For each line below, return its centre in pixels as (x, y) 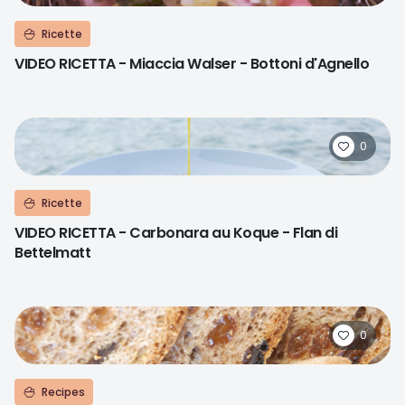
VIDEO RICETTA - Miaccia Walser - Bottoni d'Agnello (192, 64)
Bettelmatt (52, 253)
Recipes (63, 392)
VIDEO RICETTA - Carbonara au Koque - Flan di (176, 233)
